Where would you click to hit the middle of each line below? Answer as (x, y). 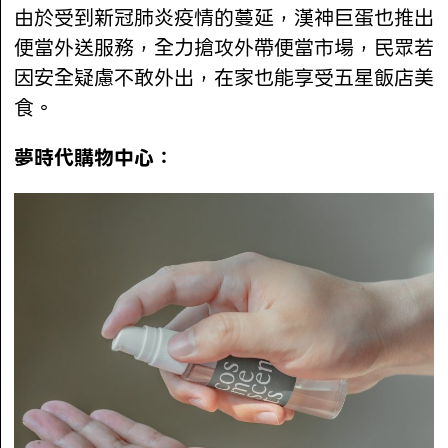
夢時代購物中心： (94, 158)
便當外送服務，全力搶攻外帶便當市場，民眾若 (224, 48)
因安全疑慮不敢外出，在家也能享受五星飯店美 (224, 78)
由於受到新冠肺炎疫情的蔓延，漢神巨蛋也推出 (224, 18)
